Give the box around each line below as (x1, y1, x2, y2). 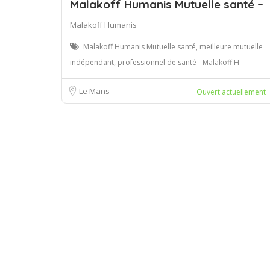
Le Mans (79, 85, 110, 96)
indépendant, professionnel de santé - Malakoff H (70, 57, 239, 67)
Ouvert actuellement (196, 86, 266, 97)
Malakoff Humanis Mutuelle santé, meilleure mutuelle (83, 41, 263, 52)
